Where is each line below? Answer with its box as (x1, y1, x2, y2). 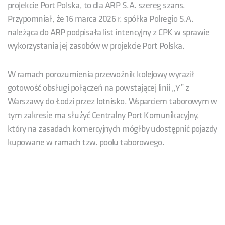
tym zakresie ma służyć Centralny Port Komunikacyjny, (8, 109, 199, 121)
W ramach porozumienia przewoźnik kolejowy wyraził (8, 69, 195, 80)
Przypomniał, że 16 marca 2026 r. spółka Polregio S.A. (8, 13, 194, 24)
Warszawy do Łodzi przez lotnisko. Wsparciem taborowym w (8, 96, 217, 107)
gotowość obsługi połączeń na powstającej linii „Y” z (8, 82, 189, 93)
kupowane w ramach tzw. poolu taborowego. (8, 137, 165, 148)
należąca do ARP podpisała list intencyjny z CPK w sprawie (8, 27, 210, 38)
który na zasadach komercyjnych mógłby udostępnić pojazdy (8, 123, 217, 134)
